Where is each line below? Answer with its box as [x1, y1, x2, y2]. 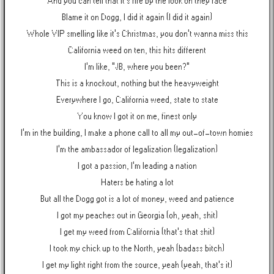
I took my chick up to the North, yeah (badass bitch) [50, 244, 224, 253]
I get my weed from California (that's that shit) [59, 228, 215, 237]
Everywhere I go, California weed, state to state [56, 95, 218, 105]
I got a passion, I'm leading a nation [77, 161, 197, 171]
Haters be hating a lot [100, 178, 174, 187]
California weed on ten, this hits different [68, 46, 206, 55]
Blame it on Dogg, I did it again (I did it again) [62, 13, 212, 22]
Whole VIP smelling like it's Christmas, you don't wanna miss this [26, 29, 248, 39]
